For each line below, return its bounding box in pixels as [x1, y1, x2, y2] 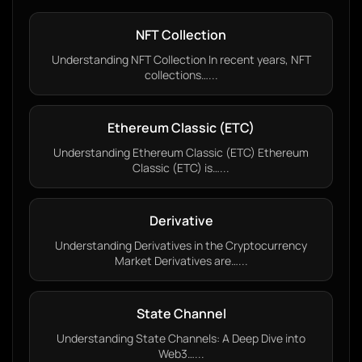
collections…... [144, 67, 218, 82]
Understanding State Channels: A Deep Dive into [57, 330, 305, 346]
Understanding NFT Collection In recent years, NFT [51, 52, 311, 67]
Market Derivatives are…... [114, 253, 248, 268]
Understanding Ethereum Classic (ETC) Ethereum [53, 145, 309, 160]
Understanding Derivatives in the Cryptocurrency [55, 238, 307, 253]
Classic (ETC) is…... [133, 160, 229, 175]
